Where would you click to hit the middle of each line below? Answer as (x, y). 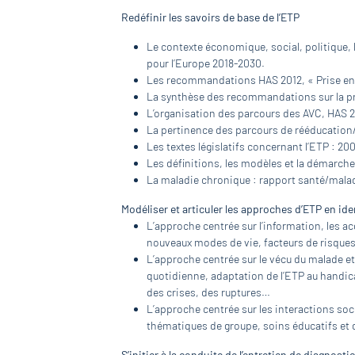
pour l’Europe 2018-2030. (206, 63)
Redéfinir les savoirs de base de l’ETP (211, 17)
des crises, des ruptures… (209, 292)
